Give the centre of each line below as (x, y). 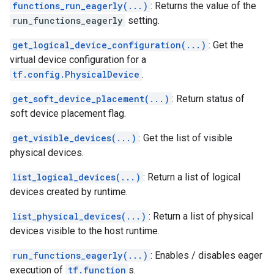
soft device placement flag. (68, 113)
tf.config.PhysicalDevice (76, 74)
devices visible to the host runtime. (85, 231)
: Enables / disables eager (206, 255)
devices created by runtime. (69, 192)
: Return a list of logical (192, 177)
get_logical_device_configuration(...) (109, 45)
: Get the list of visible (186, 138)
